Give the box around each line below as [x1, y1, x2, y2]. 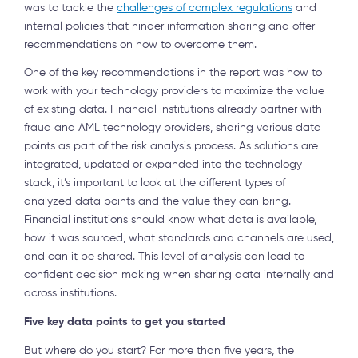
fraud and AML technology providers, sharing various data [24, 122, 321, 134]
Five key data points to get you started [24, 316, 225, 328]
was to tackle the [24, 2, 117, 14]
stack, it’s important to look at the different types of [24, 177, 285, 189]
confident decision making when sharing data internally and [24, 269, 334, 281]
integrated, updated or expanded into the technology [24, 159, 302, 171]
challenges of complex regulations [117, 2, 292, 14]
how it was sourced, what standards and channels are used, [24, 233, 334, 245]
